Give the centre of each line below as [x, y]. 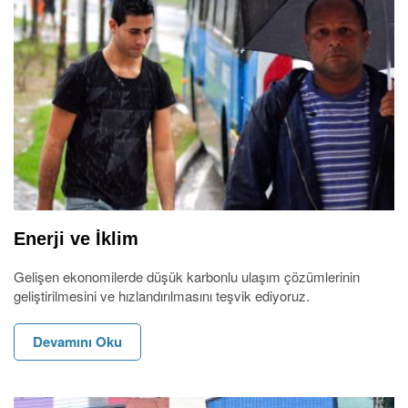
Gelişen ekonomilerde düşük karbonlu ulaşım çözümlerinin [187, 276]
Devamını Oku [77, 341]
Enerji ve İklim [76, 238]
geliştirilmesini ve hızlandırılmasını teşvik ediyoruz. [162, 295]
